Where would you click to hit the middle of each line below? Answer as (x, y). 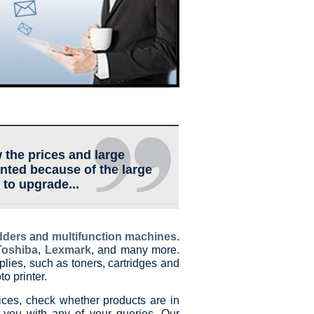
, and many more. (135, 250)
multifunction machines (114, 237)
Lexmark (68, 250)
